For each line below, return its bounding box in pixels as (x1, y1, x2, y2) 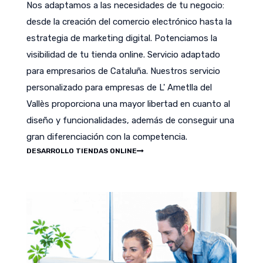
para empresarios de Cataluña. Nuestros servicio (26, 66, 220, 77)
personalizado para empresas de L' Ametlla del (26, 82, 212, 93)
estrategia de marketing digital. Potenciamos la (26, 33, 217, 44)
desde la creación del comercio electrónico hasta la (26, 16, 232, 28)
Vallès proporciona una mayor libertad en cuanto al (26, 99, 230, 110)
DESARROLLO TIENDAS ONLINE (26, 147, 137, 156)
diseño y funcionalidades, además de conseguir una (26, 115, 234, 126)
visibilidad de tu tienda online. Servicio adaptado (26, 49, 220, 60)
